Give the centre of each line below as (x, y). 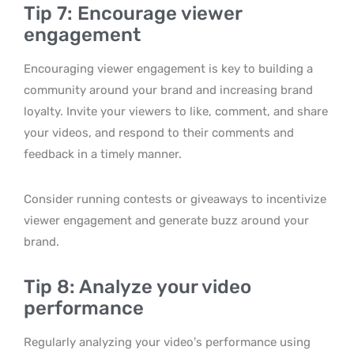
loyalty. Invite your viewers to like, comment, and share (176, 111)
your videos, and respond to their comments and (159, 133)
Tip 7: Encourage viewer (133, 13)
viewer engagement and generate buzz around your (166, 220)
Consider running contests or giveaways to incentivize (175, 199)
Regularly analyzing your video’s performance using (167, 342)
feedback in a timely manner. (103, 154)
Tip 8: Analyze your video (137, 287)
